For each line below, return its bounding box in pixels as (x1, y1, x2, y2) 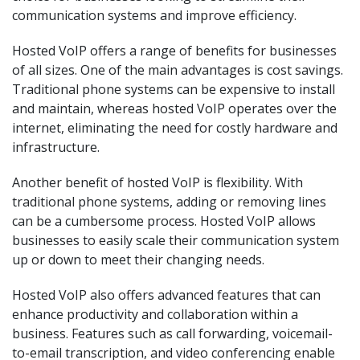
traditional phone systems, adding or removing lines (12, 193, 326, 211)
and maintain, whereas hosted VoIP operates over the (12, 100, 337, 117)
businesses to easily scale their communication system (12, 231, 339, 249)
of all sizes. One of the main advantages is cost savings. (12, 61, 343, 79)
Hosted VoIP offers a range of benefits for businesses (12, 42, 337, 59)
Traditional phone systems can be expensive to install (12, 80, 335, 98)
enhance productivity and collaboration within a (12, 305, 298, 323)
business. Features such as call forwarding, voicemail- (12, 325, 333, 342)
